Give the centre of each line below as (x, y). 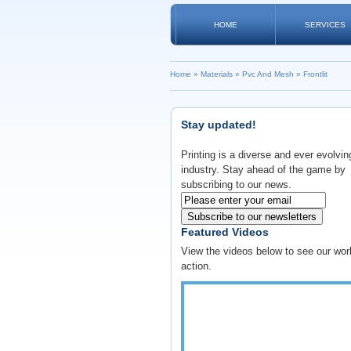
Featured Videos (225, 232)
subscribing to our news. (236, 185)
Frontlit (315, 74)
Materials (217, 74)
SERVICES (325, 25)
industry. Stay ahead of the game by (263, 170)
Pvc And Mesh (268, 74)
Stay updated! (219, 125)
